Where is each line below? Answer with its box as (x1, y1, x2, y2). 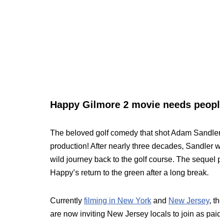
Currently (50, 196, 84, 205)
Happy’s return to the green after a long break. (50, 168, 209, 177)
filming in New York (84, 196, 151, 205)
